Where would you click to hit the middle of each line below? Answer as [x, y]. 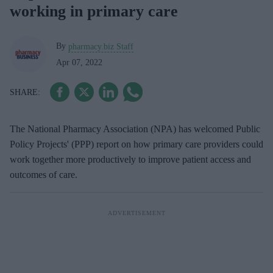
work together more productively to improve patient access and [130, 159]
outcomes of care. [44, 175]
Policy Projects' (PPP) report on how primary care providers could [136, 144]
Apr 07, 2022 [79, 62]
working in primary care [94, 11]
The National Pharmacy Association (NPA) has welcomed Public [135, 129]
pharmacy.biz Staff [101, 46]
